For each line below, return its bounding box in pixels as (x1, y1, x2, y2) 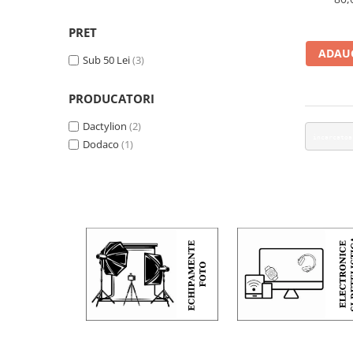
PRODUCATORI (69, 91, 154, 106)
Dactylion (83, 119, 127, 133)
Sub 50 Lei (83, 53, 130, 67)
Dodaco (83, 137, 119, 151)
